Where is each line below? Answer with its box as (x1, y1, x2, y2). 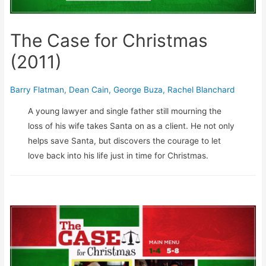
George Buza (113, 85, 163, 95)
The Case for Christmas (10, 30, 208, 52)
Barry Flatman (10, 85, 65, 95)
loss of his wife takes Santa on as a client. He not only (28, 121, 235, 131)
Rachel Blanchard (167, 85, 235, 95)
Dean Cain (69, 85, 109, 95)
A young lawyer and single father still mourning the (28, 106, 222, 116)
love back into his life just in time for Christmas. (28, 150, 209, 160)
